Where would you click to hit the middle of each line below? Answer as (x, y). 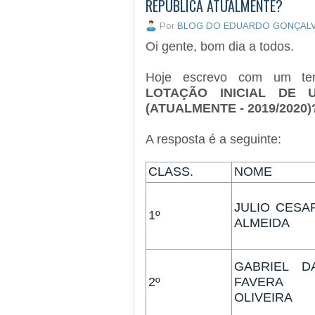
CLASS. (171, 172)
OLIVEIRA (263, 298)
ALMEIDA (262, 223)
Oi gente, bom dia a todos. (221, 47)
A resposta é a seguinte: (215, 140)
